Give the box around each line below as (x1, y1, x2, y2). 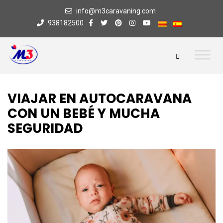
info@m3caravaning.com (76, 7, 156, 15)
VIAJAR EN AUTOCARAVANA (7, 90, 192, 108)
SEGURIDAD (7, 119, 83, 137)
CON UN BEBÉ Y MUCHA (7, 105, 160, 122)
